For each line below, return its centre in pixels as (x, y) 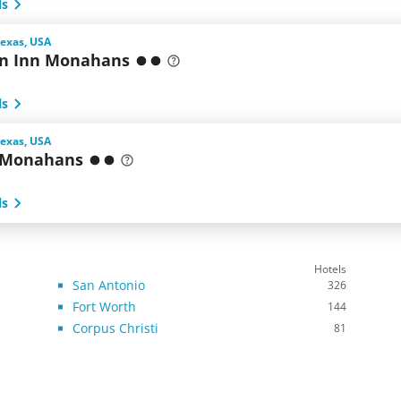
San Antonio (109, 285)
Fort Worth (104, 307)
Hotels (330, 269)
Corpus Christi (115, 328)
